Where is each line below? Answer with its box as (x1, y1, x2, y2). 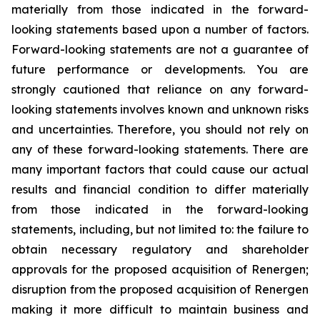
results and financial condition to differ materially (11, 182, 309, 196)
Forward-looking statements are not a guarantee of (11, 42, 309, 56)
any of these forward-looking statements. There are (11, 142, 309, 156)
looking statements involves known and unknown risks (11, 102, 309, 116)
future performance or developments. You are (11, 62, 309, 76)
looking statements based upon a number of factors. (11, 22, 309, 36)
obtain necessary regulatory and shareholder (11, 242, 309, 256)
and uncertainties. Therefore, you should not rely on (11, 122, 309, 136)
